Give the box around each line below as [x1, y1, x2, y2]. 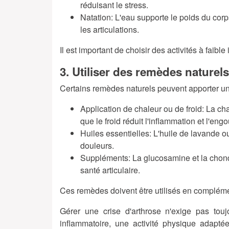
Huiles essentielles [80, 127, 149, 140]
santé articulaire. [80, 164, 140, 176]
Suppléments [80, 152, 128, 164]
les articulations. [80, 24, 139, 36]
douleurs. [80, 140, 114, 152]
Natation [80, 11, 111, 24]
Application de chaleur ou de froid [80, 103, 202, 115]
